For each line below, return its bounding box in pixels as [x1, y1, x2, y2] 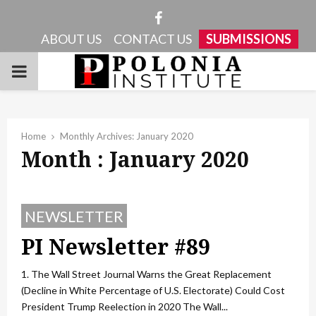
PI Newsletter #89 [21, 232, 210, 261]
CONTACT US [113, 31, 192, 47]
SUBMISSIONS [205, 31, 291, 47]
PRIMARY [11, 60, 88, 80]
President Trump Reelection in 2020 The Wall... [21, 300, 228, 312]
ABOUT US [40, 31, 102, 47]
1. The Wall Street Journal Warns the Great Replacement [21, 268, 272, 280]
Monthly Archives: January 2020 [60, 130, 193, 142]
